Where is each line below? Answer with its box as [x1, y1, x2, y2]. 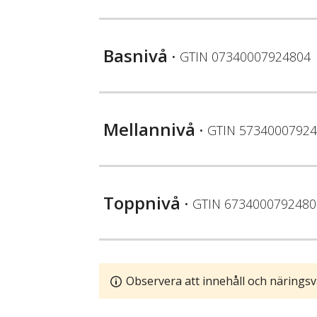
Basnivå [103, 43, 168, 67]
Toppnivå [103, 190, 180, 214]
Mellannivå [103, 117, 195, 141]
